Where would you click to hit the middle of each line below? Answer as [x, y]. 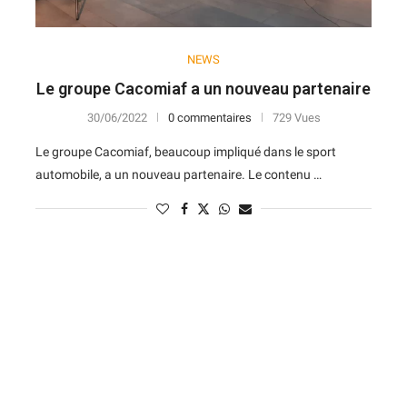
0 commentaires [209, 117]
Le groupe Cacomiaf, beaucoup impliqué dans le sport [186, 151]
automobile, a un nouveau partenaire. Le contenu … [179, 174]
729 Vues [296, 117]
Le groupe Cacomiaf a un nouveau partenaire [203, 88]
